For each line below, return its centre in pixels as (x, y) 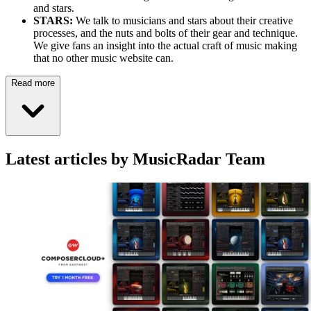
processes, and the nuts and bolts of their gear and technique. (166, 33)
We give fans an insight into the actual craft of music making (165, 46)
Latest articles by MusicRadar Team (135, 159)
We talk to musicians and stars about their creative (184, 21)
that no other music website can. (103, 58)
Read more (33, 83)
